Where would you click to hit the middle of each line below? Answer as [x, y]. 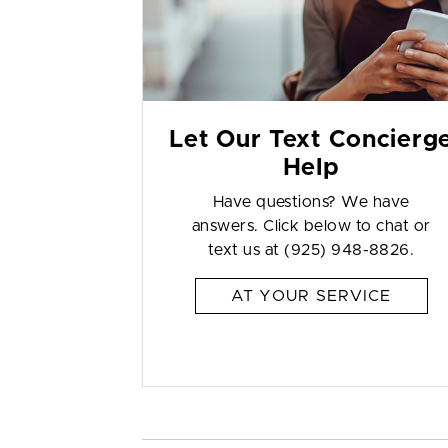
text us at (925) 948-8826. [311, 250]
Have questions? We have [311, 202]
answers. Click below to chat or [311, 226]
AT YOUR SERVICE [311, 296]
